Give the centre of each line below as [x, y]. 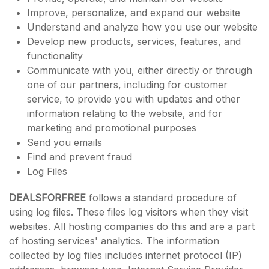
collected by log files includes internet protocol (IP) [125, 255]
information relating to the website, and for [125, 113]
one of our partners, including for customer [127, 85]
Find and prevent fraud [80, 157]
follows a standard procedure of [161, 198]
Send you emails [65, 142]
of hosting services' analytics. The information [114, 241]
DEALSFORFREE [47, 198]
